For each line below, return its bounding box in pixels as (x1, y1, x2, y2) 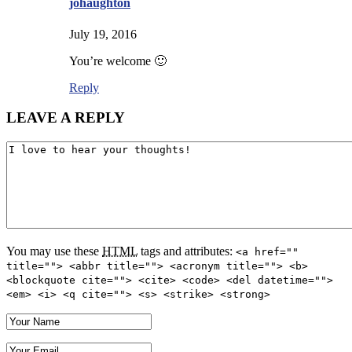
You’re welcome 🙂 (69, 53, 167, 68)
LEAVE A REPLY (6, 109, 125, 126)
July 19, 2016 (69, 27, 137, 41)
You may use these (6, 244, 102, 258)
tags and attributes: (137, 244, 236, 258)
